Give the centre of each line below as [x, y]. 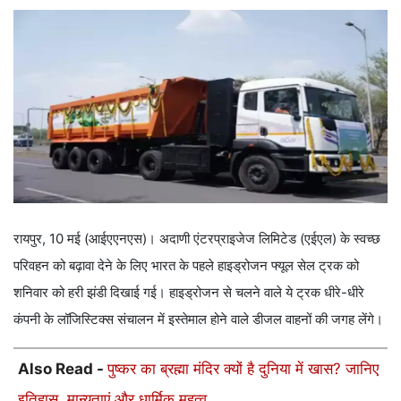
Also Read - [63, 368]
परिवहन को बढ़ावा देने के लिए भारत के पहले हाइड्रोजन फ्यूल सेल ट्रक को [186, 265]
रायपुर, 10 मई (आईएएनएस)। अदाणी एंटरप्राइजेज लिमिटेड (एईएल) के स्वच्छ [197, 238]
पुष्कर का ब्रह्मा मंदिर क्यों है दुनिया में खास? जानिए [243, 368]
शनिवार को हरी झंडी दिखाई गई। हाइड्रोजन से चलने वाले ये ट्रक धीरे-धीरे [189, 292]
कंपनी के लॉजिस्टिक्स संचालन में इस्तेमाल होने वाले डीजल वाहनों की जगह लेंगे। [198, 319]
